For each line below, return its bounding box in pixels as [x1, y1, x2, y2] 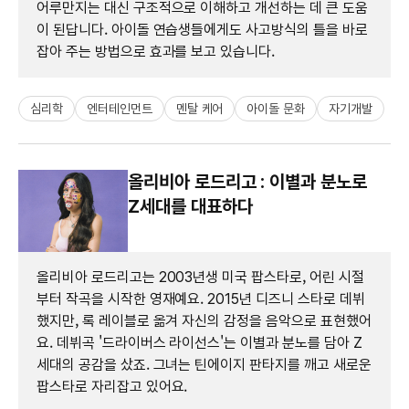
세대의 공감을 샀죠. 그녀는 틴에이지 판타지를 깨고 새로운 [37, 355, 372, 373]
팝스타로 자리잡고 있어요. [37, 377, 188, 395]
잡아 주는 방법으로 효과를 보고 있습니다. [37, 42, 276, 60]
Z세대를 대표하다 [128, 194, 253, 217]
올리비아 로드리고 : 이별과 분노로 [128, 170, 367, 193]
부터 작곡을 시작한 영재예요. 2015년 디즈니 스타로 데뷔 [37, 289, 365, 308]
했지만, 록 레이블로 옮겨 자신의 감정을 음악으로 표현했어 [37, 311, 372, 330]
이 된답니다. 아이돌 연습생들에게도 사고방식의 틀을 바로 [37, 20, 368, 38]
